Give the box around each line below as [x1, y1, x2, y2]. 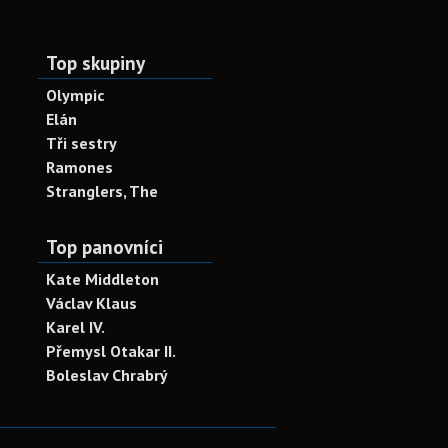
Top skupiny [46, 50, 145, 75]
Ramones [46, 157, 113, 177]
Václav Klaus [46, 293, 137, 313]
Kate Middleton [46, 269, 159, 289]
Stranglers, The [46, 181, 158, 201]
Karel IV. [46, 317, 105, 337]
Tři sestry [46, 133, 117, 153]
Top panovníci [46, 234, 163, 259]
